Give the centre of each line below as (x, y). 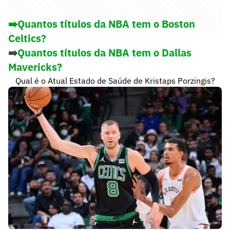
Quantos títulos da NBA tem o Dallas (104, 53)
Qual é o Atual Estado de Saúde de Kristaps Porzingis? (115, 81)
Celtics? (27, 39)
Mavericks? (35, 67)
